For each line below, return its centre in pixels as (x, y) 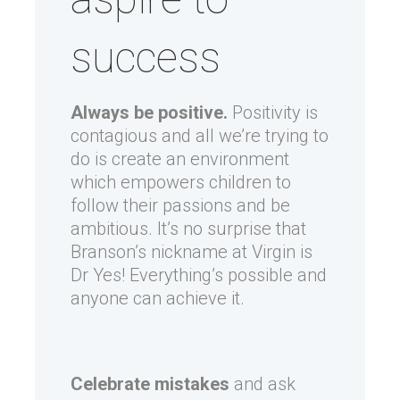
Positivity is (275, 113)
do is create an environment (180, 159)
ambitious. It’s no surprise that (188, 229)
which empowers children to (181, 183)
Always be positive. (151, 113)
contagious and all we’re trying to (200, 136)
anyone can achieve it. (158, 299)
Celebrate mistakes (150, 384)
